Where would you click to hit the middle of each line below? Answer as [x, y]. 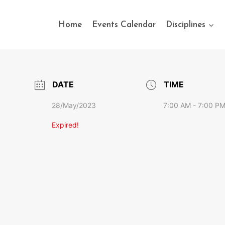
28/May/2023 [74, 105]
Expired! [65, 125]
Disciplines [186, 25]
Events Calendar [124, 25]
